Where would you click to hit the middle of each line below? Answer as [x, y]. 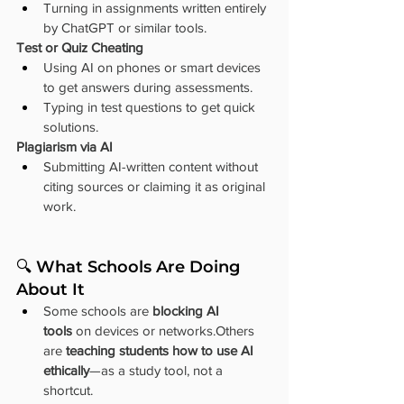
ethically [66, 370]
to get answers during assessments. [148, 87]
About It [50, 289]
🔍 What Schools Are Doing [130, 266]
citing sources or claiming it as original [156, 186]
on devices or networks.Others [165, 330]
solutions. [71, 126]
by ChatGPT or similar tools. [125, 27]
